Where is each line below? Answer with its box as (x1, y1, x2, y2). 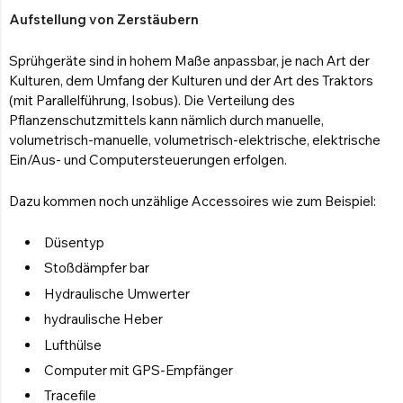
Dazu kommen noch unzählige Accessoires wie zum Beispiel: (9, 192, 376, 210)
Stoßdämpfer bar (44, 259, 149, 277)
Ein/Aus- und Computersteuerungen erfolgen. (9, 150, 287, 168)
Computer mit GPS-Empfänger (44, 361, 233, 379)
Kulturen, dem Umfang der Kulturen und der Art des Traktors (9, 71, 373, 89)
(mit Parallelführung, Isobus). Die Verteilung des (9, 91, 295, 109)
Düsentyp (44, 233, 104, 251)
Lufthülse (44, 336, 102, 354)
